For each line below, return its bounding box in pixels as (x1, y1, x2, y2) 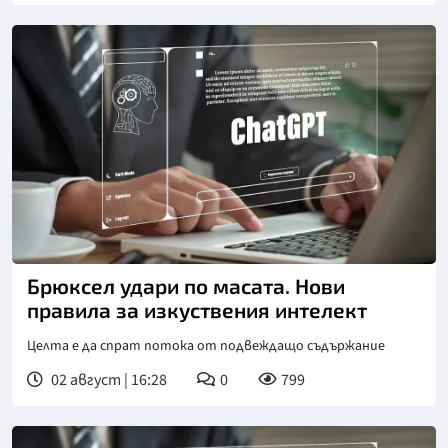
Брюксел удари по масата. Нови (27, 272, 345, 298)
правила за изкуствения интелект (27, 296, 367, 322)
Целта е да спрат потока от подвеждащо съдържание (27, 335, 385, 356)
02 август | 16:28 (48, 368, 167, 391)
